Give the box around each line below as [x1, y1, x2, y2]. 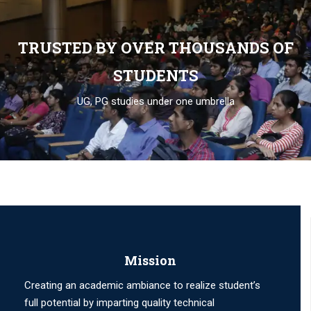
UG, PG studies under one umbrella [76, 94, 235, 108]
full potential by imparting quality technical [24, 296, 215, 309]
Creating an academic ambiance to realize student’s [24, 278, 260, 292]
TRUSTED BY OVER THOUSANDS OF [17, 37, 294, 58]
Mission [124, 251, 176, 269]
